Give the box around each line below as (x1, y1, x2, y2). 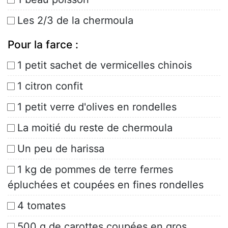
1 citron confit (17, 80, 83, 93)
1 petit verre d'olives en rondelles (17, 101, 177, 113)
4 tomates (17, 199, 66, 212)
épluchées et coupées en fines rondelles (8, 179, 204, 191)
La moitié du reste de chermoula (17, 122, 173, 134)
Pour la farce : (8, 38, 78, 51)
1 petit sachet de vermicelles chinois (17, 59, 192, 72)
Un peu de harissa (17, 142, 104, 155)
